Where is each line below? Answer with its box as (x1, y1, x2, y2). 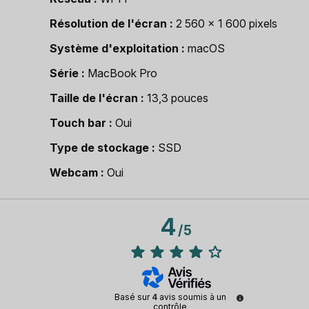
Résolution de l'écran (50, 17, 167, 30)
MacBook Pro (88, 66, 157, 80)
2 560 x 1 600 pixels (176, 17, 277, 30)
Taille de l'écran (50, 91, 138, 105)
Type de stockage (50, 141, 149, 154)
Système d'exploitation (50, 41, 179, 55)
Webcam (50, 166, 98, 179)
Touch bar (50, 116, 106, 130)
